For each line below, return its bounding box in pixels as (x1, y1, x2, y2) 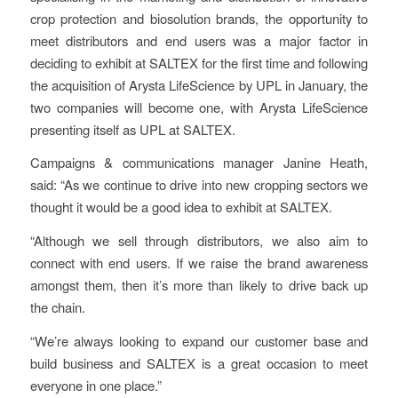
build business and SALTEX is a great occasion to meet (29, 353, 369, 372)
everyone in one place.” (29, 375, 162, 394)
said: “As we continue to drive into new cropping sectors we (29, 175, 369, 195)
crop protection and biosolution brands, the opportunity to (29, 8, 369, 28)
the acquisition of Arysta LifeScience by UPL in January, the (29, 75, 369, 94)
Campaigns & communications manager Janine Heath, (29, 153, 369, 172)
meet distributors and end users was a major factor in (29, 30, 369, 50)
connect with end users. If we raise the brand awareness (29, 253, 369, 273)
